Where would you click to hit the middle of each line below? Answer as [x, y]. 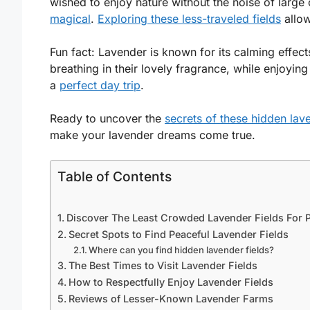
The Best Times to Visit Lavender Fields [163, 265]
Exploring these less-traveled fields [189, 18]
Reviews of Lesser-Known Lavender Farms [171, 298]
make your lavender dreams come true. [153, 135]
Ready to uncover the [107, 118]
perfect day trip [100, 85]
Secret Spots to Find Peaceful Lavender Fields [178, 234]
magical [70, 18]
